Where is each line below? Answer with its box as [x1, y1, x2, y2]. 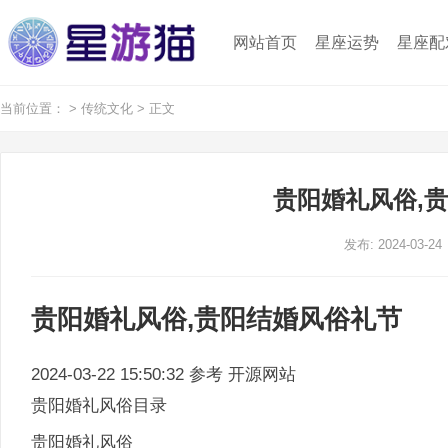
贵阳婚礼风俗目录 [31, 396, 167, 414]
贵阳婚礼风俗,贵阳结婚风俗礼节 [31, 304, 402, 334]
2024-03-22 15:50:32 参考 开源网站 [31, 365, 296, 383]
